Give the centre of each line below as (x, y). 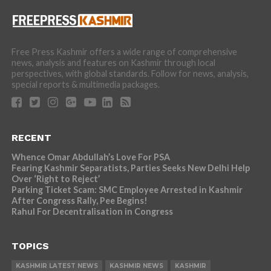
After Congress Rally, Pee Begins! (79, 201)
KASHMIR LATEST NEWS (57, 266)
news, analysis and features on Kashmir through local (113, 63)
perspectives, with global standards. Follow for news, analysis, (130, 73)
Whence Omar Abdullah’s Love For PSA (90, 157)
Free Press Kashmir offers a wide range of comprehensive (124, 52)
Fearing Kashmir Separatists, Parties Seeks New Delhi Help (130, 168)
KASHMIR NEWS (136, 266)
